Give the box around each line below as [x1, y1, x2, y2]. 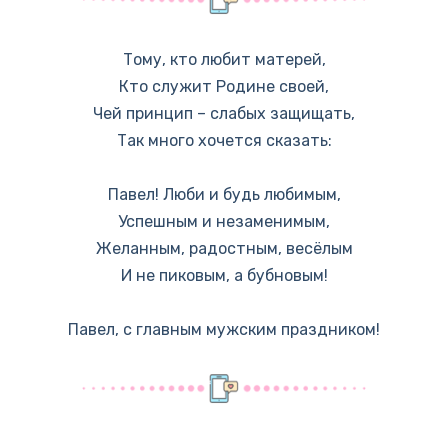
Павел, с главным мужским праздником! [68, 320, 380, 340]
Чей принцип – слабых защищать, [93, 103, 355, 123]
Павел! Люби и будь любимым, [107, 185, 341, 205]
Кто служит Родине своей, [119, 76, 329, 96]
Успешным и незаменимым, [118, 212, 330, 232]
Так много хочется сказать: [116, 130, 332, 150]
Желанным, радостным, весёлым [95, 239, 353, 259]
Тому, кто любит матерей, [122, 49, 326, 69]
